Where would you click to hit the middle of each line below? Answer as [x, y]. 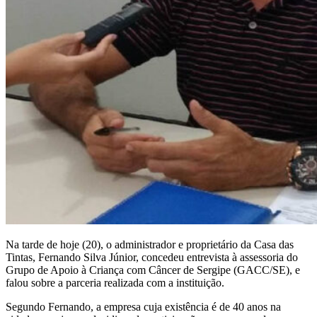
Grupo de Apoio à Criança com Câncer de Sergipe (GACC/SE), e [153, 270]
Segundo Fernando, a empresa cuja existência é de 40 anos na [143, 306]
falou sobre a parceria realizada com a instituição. [115, 282]
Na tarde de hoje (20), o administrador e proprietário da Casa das [150, 244]
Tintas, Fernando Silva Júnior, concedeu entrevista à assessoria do [152, 257]
